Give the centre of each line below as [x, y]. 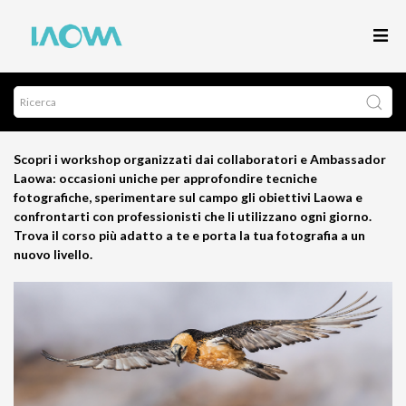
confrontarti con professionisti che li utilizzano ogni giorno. [193, 216]
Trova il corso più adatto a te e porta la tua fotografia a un [189, 235]
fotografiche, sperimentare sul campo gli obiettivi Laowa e [188, 197]
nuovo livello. [53, 254]
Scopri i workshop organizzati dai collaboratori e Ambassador [200, 159]
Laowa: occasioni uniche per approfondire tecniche [165, 178]
